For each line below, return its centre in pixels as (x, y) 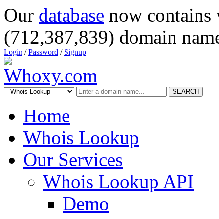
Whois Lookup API (118, 182)
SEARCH (186, 92)
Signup (75, 52)
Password (43, 52)
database (71, 15)
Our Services (73, 160)
